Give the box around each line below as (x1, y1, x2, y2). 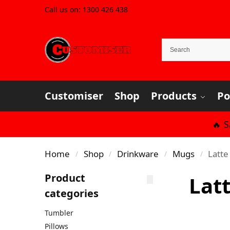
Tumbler (45, 208, 73, 218)
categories (45, 186, 99, 200)
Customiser (45, 89, 103, 103)
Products (151, 89, 197, 103)
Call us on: (45, 5, 83, 14)
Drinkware (117, 148, 159, 160)
